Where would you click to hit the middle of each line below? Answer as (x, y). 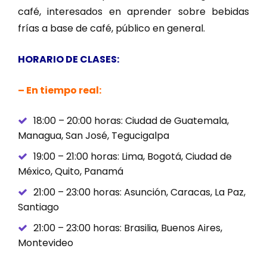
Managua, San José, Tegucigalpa (94, 135)
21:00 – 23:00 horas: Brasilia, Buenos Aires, (128, 228)
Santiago (38, 207)
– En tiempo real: (60, 90)
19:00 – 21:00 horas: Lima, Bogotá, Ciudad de (133, 156)
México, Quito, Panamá (71, 171)
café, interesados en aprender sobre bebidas (133, 11)
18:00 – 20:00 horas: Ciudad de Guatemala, (131, 120)
